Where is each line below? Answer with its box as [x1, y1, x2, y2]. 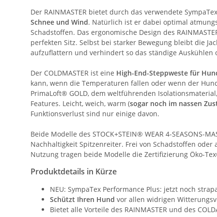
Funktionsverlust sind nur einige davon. [31, 109, 159, 119]
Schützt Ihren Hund [50, 195, 115, 204]
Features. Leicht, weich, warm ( [31, 99, 130, 108]
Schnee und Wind [31, 17, 88, 27]
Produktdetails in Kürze [31, 166, 117, 177]
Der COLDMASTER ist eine [31, 68, 116, 78]
